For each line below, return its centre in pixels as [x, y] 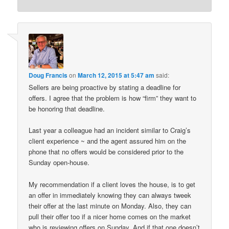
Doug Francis [48, 75]
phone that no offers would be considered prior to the [106, 152]
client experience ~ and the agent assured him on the [108, 141]
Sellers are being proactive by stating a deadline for [105, 87]
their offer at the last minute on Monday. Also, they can [110, 205]
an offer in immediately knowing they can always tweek [110, 195]
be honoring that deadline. [67, 109]
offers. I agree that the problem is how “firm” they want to [113, 98]
